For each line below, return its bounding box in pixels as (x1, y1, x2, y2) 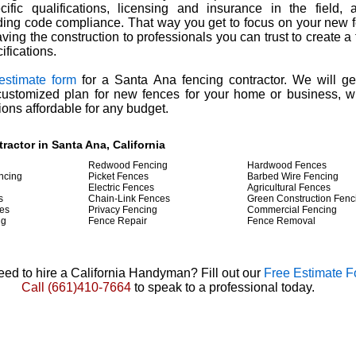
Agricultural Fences (247, 182, 331, 193)
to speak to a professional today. (130, 281, 315, 294)
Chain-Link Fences (88, 193, 170, 204)
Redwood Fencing (88, 160, 168, 171)
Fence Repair (88, 215, 147, 226)
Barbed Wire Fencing (247, 171, 339, 182)
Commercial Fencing (247, 204, 337, 215)
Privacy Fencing (88, 204, 157, 215)
